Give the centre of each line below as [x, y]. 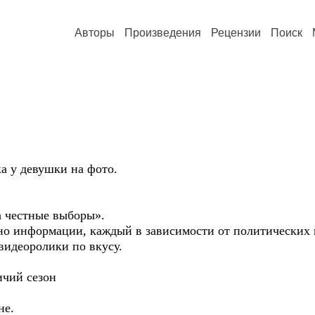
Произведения [163, 33]
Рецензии [236, 33]
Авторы [95, 33]
